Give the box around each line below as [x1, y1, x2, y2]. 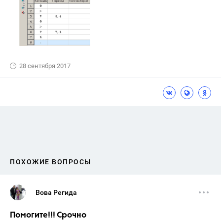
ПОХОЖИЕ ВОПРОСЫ [10, 157, 91, 166]
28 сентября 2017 [19, 62, 71, 70]
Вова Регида [36, 188, 77, 196]
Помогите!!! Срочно [10, 211, 86, 220]
